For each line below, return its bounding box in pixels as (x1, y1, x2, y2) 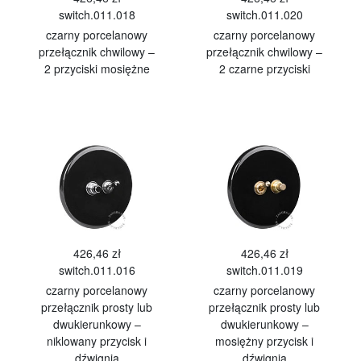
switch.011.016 (58, 262, 135, 278)
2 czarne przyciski (218, 60, 310, 77)
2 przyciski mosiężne (44, 60, 150, 77)
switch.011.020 (226, 6, 303, 23)
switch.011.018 (58, 6, 135, 23)
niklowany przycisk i (47, 333, 147, 349)
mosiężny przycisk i (215, 333, 313, 349)
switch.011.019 (226, 262, 303, 278)
